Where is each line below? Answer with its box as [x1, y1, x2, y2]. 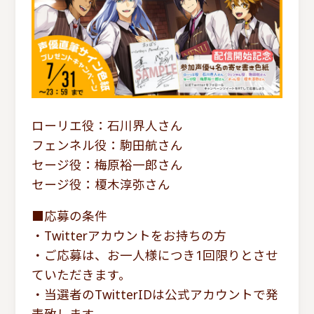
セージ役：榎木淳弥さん [31, 175, 170, 193]
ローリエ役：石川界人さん [31, 116, 183, 134]
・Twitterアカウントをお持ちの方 [31, 227, 226, 245]
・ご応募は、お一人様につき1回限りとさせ [31, 247, 278, 264]
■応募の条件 [31, 207, 107, 225]
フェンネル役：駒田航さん [31, 136, 183, 153]
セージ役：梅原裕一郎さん [31, 156, 183, 173]
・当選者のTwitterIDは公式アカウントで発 [31, 286, 278, 303]
